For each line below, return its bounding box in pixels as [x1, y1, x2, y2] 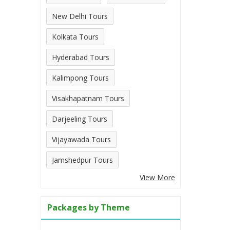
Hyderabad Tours [52, 52, 109, 62]
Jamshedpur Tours [52, 155, 113, 165]
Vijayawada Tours [52, 134, 111, 144]
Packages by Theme [47, 201, 130, 213]
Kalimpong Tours [52, 72, 109, 83]
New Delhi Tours [52, 11, 108, 21]
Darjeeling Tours [52, 113, 107, 124]
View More [140, 172, 175, 182]
